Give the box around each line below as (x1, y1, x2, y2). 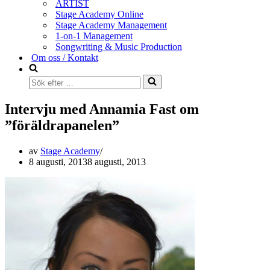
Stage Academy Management (55, 20, 167, 30)
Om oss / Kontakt (31, 52, 98, 63)
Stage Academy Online (55, 9, 143, 19)
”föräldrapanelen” (5, 117, 119, 133)
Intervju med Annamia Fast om (5, 101, 199, 117)
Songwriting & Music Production (55, 42, 182, 52)
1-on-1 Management (55, 31, 133, 41)
